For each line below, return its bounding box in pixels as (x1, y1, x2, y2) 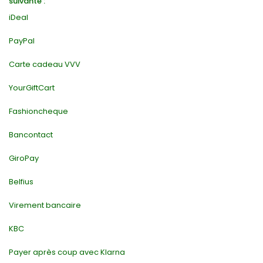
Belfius (9, 176, 33, 187)
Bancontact (9, 129, 53, 140)
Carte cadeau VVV (9, 59, 80, 70)
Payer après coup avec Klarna (9, 247, 125, 258)
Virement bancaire (9, 200, 81, 211)
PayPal (9, 35, 35, 46)
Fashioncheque (9, 106, 68, 117)
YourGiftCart (9, 82, 55, 93)
